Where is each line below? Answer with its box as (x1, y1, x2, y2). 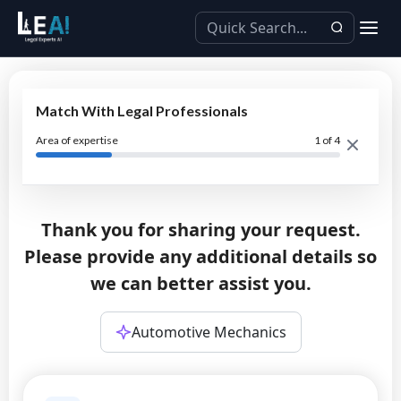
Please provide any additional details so (24, 244, 377, 269)
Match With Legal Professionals (36, 102, 248, 119)
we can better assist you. (90, 271, 311, 295)
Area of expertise (36, 133, 118, 147)
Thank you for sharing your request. (40, 218, 361, 242)
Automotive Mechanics (131, 322, 286, 342)
